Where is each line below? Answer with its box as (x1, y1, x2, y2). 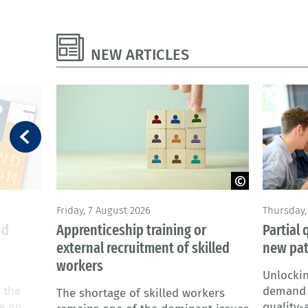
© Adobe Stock (63, 198, 124, 209)
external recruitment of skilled (56, 239, 230, 258)
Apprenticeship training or (56, 221, 206, 240)
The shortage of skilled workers (56, 286, 225, 301)
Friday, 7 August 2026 (56, 204, 151, 217)
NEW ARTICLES (91, 45, 189, 65)
